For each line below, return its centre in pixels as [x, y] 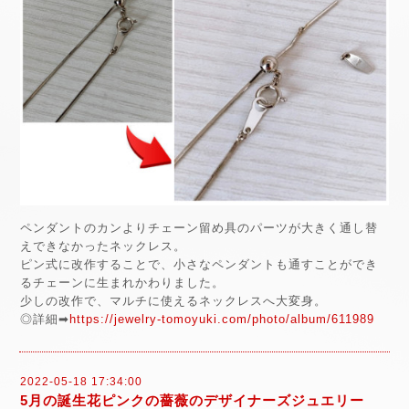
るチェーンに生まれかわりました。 [122, 282]
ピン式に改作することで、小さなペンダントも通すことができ [199, 264]
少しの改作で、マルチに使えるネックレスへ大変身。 [173, 300]
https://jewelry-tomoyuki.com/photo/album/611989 [222, 319]
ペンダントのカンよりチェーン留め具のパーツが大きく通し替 [199, 227]
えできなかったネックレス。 [103, 246]
